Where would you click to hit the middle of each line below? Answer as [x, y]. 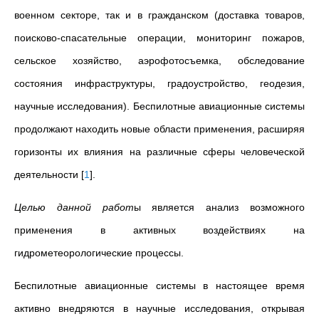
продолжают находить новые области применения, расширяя [159, 129]
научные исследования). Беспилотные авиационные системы [159, 106]
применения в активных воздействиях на [159, 230]
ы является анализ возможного [219, 207]
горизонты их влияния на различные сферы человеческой [159, 152]
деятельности [48, 174]
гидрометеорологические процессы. [99, 253]
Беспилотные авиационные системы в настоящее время [159, 286]
